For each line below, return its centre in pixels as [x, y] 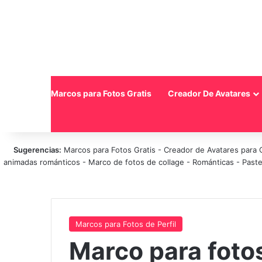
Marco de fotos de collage [137, 162]
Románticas [214, 162]
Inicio [23, 93]
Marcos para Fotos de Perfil [126, 224]
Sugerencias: [37, 150]
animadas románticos [43, 162]
